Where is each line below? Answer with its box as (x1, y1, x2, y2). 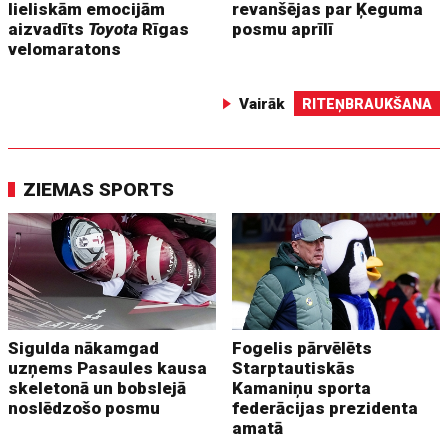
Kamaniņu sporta (232, 378, 372, 399)
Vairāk (238, 95, 285, 114)
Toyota (88, 19, 139, 40)
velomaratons (8, 39, 122, 60)
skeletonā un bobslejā (8, 378, 187, 399)
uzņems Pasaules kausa (8, 358, 208, 379)
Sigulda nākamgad (8, 338, 160, 359)
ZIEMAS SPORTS (23, 178, 175, 202)
